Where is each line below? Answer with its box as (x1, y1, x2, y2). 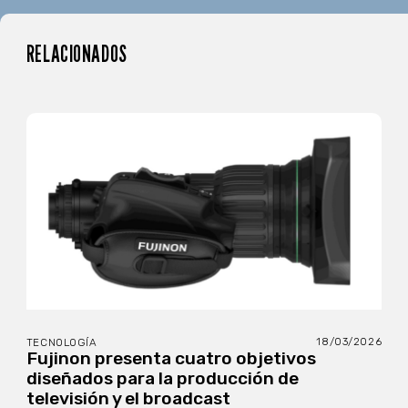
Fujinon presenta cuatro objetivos (25, 348, 316, 370)
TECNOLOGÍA (25, 336, 97, 350)
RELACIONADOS (25, 40, 127, 68)
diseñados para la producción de (25, 368, 299, 390)
